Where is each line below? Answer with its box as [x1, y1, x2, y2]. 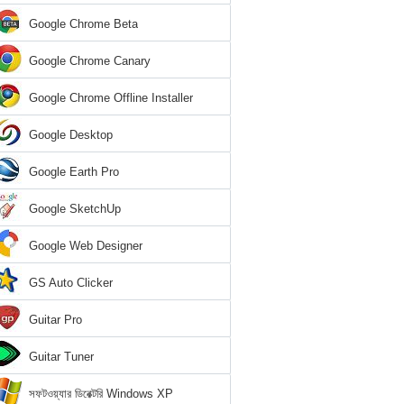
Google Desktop [29, 128, 113, 142]
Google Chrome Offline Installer [29, 91, 193, 105]
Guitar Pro [29, 313, 82, 326]
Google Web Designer [29, 239, 142, 252]
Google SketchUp [29, 202, 121, 216]
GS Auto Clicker [29, 276, 113, 289]
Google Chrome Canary [29, 54, 151, 68]
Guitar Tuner [29, 350, 94, 363]
